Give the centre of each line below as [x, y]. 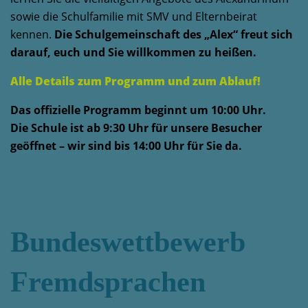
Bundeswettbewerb [128, 242]
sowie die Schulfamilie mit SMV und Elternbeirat [134, 16]
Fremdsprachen [108, 282]
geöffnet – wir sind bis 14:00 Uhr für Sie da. [126, 146]
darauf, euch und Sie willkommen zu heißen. [133, 52]
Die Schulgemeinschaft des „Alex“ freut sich [174, 34]
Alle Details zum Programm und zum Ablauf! [135, 81]
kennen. [32, 34]
